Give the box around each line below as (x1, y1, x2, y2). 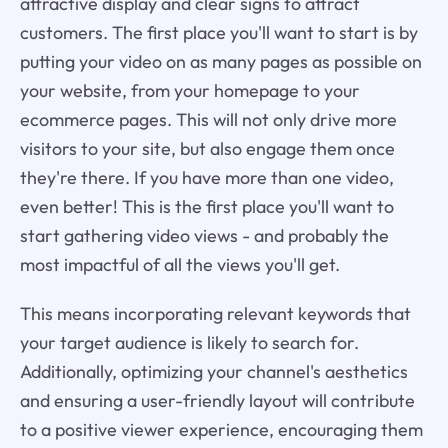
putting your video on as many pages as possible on (19, 49, 422, 73)
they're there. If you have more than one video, (19, 165, 394, 189)
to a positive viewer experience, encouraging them (19, 417, 423, 441)
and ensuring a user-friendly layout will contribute (19, 388, 415, 412)
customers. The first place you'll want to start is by (19, 20, 418, 44)
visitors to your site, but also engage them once (19, 136, 395, 160)
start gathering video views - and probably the (19, 223, 389, 247)
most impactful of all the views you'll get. (19, 252, 340, 276)
